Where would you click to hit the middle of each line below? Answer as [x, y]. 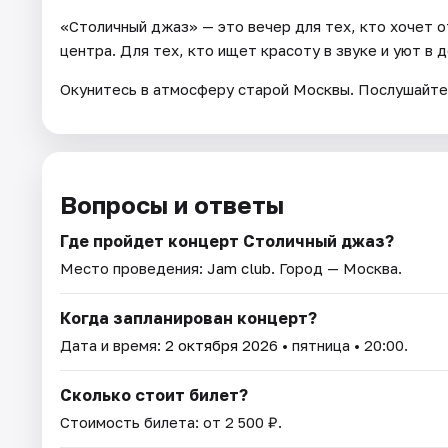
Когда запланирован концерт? [188, 317]
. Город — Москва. [336, 267]
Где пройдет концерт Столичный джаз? [227, 240]
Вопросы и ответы [172, 204]
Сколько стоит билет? [154, 394]
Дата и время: [112, 344]
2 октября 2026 [221, 344]
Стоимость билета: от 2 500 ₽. [171, 421]
